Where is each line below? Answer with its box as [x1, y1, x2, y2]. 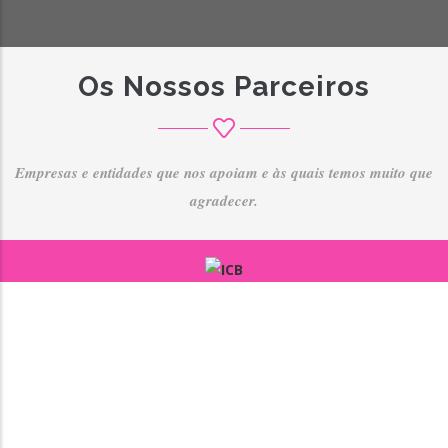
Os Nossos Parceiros [78, 70, 370, 103]
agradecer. [190, 190, 258, 211]
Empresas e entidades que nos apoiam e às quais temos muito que [15, 162, 433, 183]
